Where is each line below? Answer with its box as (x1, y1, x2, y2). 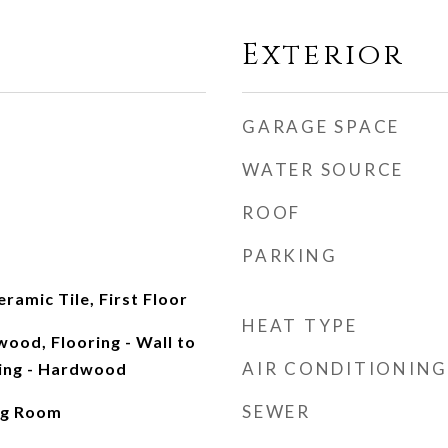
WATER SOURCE (242, 159, 404, 180)
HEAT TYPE (242, 315, 358, 336)
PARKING (242, 245, 338, 266)
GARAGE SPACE (242, 116, 400, 137)
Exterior (242, 36, 405, 75)
